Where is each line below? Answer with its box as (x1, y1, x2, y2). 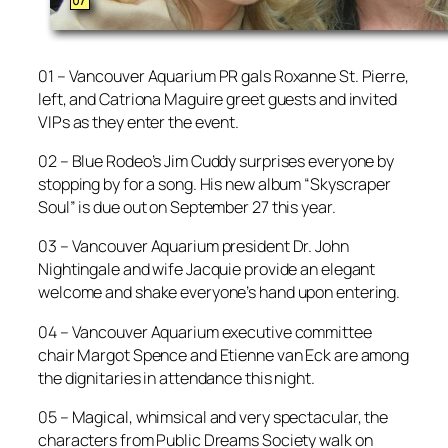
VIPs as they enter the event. (38, 111, 240, 133)
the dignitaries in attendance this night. (38, 366, 315, 389)
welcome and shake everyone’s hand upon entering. (38, 281, 401, 304)
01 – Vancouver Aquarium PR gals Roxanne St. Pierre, (38, 65, 409, 87)
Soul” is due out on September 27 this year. (38, 196, 336, 219)
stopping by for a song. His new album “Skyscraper (38, 173, 392, 196)
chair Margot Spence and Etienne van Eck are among (38, 343, 410, 366)
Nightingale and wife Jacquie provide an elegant (38, 258, 376, 281)
